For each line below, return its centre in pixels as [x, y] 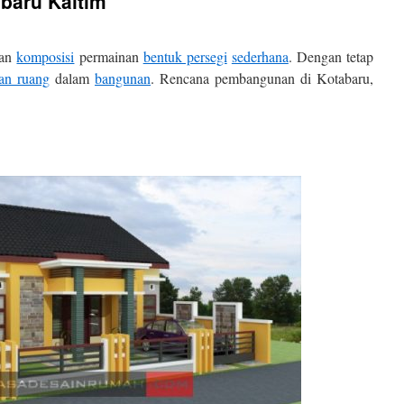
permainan [109, 56]
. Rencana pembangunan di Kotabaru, [262, 78]
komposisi [46, 56]
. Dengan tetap [331, 56]
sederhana [260, 56]
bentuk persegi [185, 56]
